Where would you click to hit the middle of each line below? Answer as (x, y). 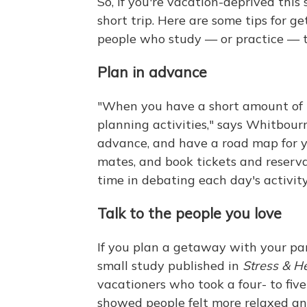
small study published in (170, 266)
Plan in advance (152, 72)
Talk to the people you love (189, 213)
